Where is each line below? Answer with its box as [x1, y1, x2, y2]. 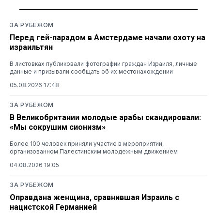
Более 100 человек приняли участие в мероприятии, [10, 139, 164, 147]
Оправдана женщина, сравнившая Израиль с [10, 192, 179, 202]
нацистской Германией [10, 202, 97, 212]
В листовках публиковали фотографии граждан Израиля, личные [10, 60, 197, 67]
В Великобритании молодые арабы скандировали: [10, 112, 201, 122]
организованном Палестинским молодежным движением [10, 147, 178, 155]
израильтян [10, 42, 53, 52]
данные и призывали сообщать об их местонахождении [10, 67, 173, 75]
